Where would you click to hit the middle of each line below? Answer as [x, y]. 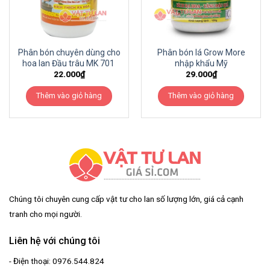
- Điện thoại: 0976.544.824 [56, 261]
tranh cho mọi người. [45, 214]
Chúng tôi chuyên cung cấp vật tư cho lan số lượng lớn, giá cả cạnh [126, 199]
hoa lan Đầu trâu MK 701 [69, 64]
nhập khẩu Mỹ [201, 64]
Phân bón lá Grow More [201, 53]
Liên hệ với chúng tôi [54, 241]
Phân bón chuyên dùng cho [69, 53]
